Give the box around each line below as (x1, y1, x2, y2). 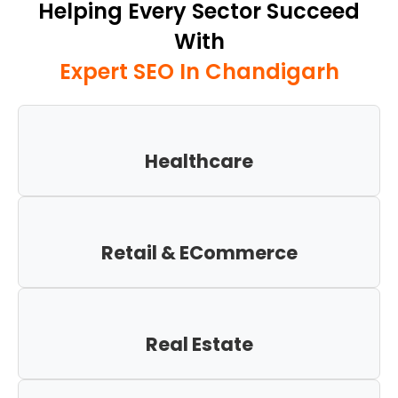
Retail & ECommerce (100, 240, 298, 267)
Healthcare (145, 148, 253, 175)
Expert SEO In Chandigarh (59, 57, 339, 87)
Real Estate (145, 331, 253, 358)
